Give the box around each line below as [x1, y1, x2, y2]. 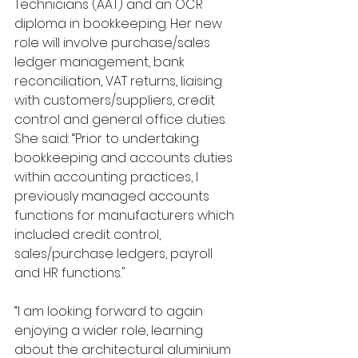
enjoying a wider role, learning [14, 320, 206, 340]
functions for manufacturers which [14, 205, 237, 225]
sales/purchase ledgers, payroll [14, 244, 216, 263]
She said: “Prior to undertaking [14, 129, 202, 148]
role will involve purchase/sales [14, 33, 213, 52]
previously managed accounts [14, 186, 213, 205]
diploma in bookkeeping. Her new [14, 14, 225, 33]
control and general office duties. [14, 109, 229, 129]
